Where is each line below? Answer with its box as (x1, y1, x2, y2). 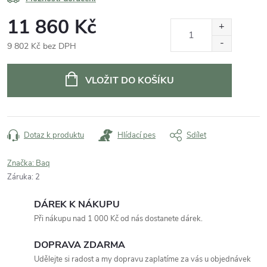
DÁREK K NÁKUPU (34, 197, 120, 211)
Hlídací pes (117, 129, 156, 141)
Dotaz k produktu (24, 129, 84, 141)
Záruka (7, 171, 32, 182)
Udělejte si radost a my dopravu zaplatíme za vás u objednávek (34, 253, 251, 265)
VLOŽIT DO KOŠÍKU (85, 73, 174, 87)
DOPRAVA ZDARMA (34, 238, 125, 252)
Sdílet (187, 129, 206, 141)
